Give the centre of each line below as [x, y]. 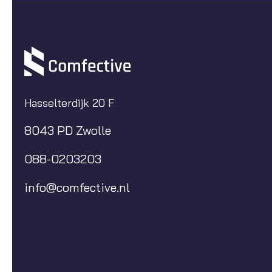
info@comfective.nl [77, 188]
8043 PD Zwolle [68, 131]
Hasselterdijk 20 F [70, 103]
